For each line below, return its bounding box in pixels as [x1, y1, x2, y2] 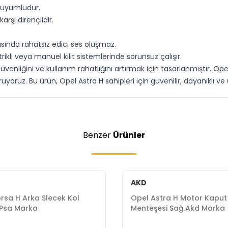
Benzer [83, 129, 113, 141]
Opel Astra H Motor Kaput [131, 193, 227, 203]
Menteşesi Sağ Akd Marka [131, 203, 225, 213]
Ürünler [113, 129, 145, 141]
